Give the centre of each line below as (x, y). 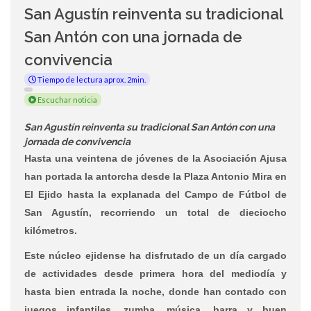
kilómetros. (51, 230)
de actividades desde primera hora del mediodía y (155, 273)
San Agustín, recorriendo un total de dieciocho (155, 212)
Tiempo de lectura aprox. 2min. (91, 79)
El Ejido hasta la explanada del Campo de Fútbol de (155, 194)
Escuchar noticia (67, 99)
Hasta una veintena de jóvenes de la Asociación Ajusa (155, 158)
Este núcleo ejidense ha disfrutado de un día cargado (155, 255)
